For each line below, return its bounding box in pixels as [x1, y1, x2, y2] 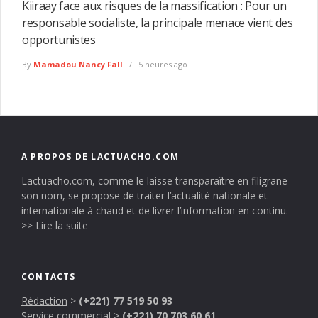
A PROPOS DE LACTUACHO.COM [21, 150, 179, 163]
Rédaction [21, 293, 67, 307]
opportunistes [22, 32, 96, 48]
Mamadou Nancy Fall [33, 58, 123, 70]
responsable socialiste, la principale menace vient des [22, 15, 293, 31]
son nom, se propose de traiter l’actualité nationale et [21, 188, 268, 202]
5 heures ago [136, 58, 187, 70]
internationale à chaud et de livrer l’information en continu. [21, 203, 288, 217]
